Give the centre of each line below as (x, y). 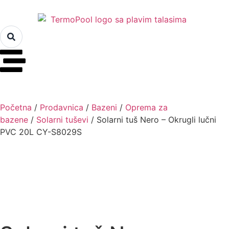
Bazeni (104, 107)
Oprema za (146, 107)
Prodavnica (62, 107)
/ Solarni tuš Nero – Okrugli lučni (152, 119)
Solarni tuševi (62, 119)
